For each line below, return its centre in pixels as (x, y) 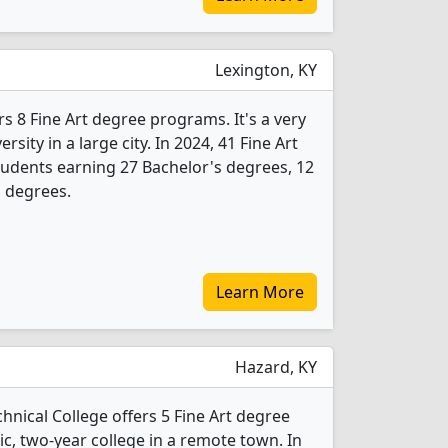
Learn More (260, 292)
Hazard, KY (274, 367)
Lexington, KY (264, 70)
